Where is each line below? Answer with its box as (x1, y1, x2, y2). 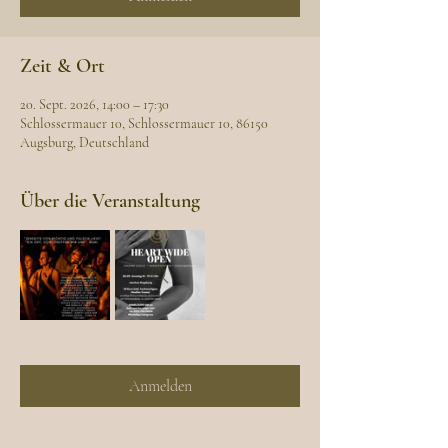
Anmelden (128, 376, 192, 396)
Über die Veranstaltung (20, 189, 200, 213)
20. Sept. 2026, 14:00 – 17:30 (20, 96, 169, 113)
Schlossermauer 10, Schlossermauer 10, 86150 (20, 115, 268, 132)
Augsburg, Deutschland (20, 134, 149, 151)
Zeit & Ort (20, 54, 105, 78)
